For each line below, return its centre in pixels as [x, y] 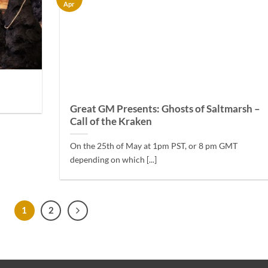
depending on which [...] [114, 160]
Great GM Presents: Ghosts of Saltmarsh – [165, 109]
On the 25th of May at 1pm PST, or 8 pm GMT [154, 146]
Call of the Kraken [111, 122]
